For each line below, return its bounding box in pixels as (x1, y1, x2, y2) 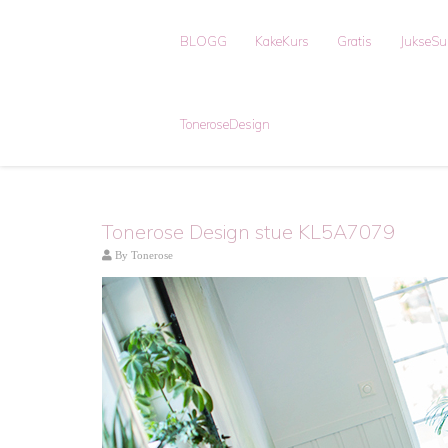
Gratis (337, 33, 372, 49)
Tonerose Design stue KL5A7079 (102, 219, 395, 244)
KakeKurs (255, 33, 309, 49)
